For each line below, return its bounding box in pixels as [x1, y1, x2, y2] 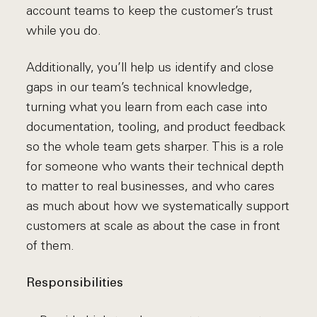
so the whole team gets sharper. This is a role [26, 139, 284, 154]
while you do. [26, 23, 102, 38]
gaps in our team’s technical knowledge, [26, 79, 253, 95]
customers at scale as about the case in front [26, 218, 281, 234]
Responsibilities [26, 277, 124, 290]
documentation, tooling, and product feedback [26, 119, 286, 134]
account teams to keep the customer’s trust [26, 3, 274, 18]
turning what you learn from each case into [26, 99, 268, 115]
